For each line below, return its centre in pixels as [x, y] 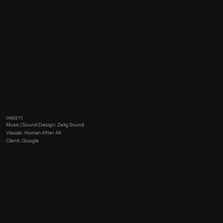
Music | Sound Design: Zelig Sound [45, 125]
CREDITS [14, 118]
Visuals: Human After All [33, 133]
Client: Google [22, 141]
